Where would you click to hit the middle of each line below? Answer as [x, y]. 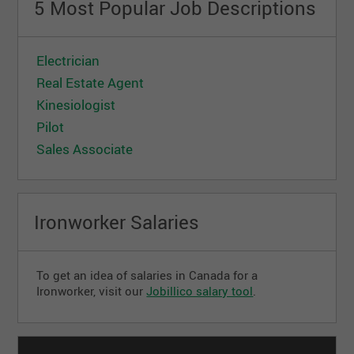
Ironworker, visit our [92, 290]
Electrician [68, 60]
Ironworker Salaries [117, 222]
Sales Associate [85, 149]
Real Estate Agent [90, 82]
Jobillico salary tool [200, 290]
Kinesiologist [76, 104]
